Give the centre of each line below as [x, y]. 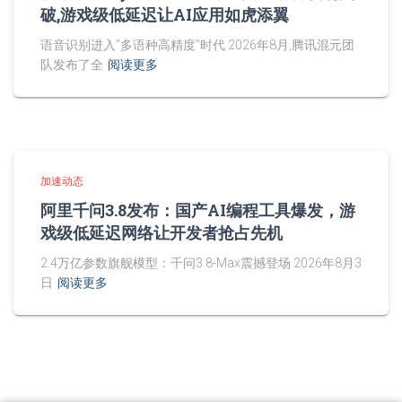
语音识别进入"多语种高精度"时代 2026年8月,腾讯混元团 [197, 45]
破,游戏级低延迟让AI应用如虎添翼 [165, 15]
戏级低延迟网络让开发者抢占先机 [162, 233]
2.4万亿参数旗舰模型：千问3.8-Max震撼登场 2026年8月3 [201, 263]
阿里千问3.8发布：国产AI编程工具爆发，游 [198, 210]
